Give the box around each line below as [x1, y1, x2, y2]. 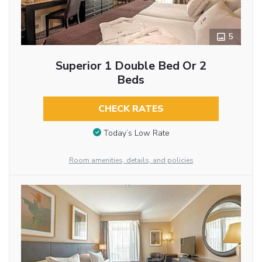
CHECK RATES [98, 102, 164, 115]
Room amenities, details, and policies [68, 155, 194, 165]
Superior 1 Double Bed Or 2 [55, 57, 206, 74]
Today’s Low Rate [103, 127, 170, 139]
